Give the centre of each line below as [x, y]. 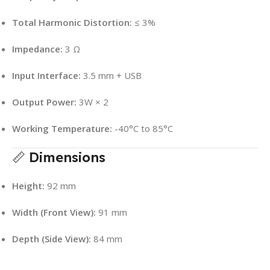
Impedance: [37, 49]
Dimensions [67, 157]
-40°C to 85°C [143, 128]
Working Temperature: [62, 128]
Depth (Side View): [52, 238]
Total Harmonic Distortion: [72, 22]
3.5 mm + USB [111, 75]
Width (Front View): [54, 212]
